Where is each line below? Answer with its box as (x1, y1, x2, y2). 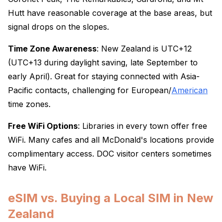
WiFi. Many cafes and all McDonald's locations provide (8, 135, 214, 145)
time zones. (8, 99, 51, 109)
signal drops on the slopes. (8, 22, 109, 32)
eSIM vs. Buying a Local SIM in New (8, 191, 213, 205)
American (171, 85, 208, 95)
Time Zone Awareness (8, 44, 97, 54)
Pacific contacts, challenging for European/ (8, 85, 171, 95)
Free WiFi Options (8, 121, 78, 131)
